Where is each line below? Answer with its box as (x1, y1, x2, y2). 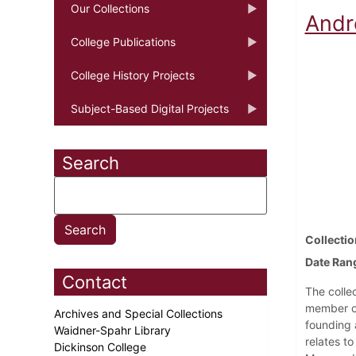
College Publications (71, 34, 176, 48)
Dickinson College (54, 339, 149, 354)
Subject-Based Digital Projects (71, 101, 229, 115)
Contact (62, 271, 127, 292)
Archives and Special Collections (54, 306, 226, 320)
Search (62, 152, 119, 173)
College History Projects (71, 68, 195, 82)
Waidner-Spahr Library (54, 323, 174, 337)
